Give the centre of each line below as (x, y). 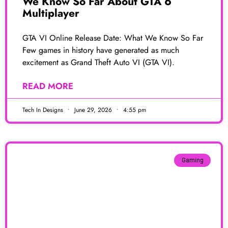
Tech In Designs (44, 110)
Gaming (192, 161)
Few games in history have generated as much (101, 50)
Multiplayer (51, 13)
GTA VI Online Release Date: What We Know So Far (113, 38)
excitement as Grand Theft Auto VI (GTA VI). (98, 62)
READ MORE (48, 86)
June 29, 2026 (93, 110)
